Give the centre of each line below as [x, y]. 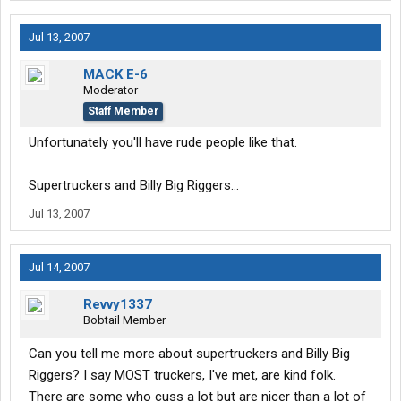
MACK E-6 [115, 75]
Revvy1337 [118, 305]
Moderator [111, 90]
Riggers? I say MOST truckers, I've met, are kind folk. [182, 375]
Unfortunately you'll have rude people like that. [163, 143]
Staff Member [123, 111]
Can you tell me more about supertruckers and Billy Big [189, 354]
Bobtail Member [124, 320]
